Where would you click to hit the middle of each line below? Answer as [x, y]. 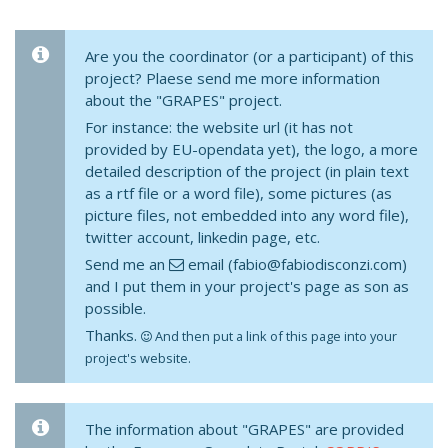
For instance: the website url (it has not [219, 127]
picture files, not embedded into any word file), [247, 215]
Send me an [127, 264]
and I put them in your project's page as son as [247, 286]
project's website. [138, 358]
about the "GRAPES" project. [183, 100]
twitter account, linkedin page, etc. [202, 237]
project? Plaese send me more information [232, 78]
